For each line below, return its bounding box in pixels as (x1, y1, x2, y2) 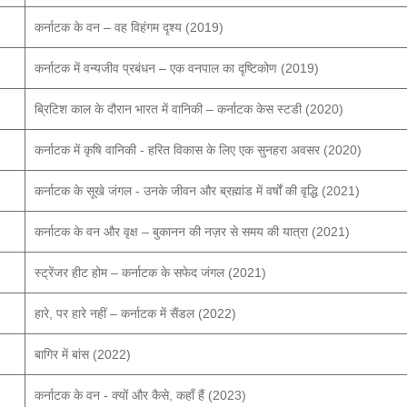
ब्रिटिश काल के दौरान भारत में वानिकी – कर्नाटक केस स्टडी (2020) (35, 102, 343, 116)
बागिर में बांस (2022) (35, 347, 131, 362)
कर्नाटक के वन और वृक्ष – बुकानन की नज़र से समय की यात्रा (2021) (35, 224, 350, 239)
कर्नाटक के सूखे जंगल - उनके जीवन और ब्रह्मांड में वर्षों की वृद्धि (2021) (35, 184, 360, 198)
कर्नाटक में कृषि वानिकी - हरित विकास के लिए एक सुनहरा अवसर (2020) (35, 143, 362, 157)
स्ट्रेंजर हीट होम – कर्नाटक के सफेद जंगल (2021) (35, 265, 266, 280)
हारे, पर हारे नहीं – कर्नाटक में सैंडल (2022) (35, 306, 236, 321)
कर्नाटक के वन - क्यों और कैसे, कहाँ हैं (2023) (35, 388, 246, 402)
